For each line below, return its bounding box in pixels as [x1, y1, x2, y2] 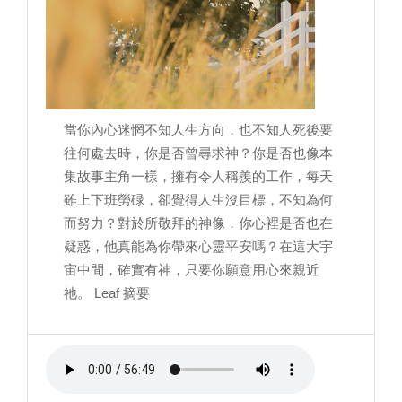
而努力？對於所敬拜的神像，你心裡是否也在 [64, 215, 333, 232]
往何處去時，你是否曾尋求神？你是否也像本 [64, 145, 333, 162]
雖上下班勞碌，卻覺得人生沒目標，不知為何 [64, 192, 333, 208]
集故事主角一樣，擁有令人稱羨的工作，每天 [64, 169, 333, 185]
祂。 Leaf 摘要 [64, 285, 150, 301]
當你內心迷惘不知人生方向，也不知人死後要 [64, 122, 333, 138]
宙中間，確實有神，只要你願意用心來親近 [64, 262, 319, 278]
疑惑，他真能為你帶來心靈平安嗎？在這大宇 [64, 239, 333, 255]
